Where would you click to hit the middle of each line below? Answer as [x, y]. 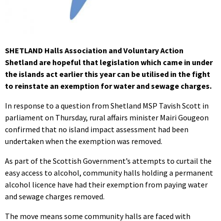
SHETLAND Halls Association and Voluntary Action [94, 51]
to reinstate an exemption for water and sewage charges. [108, 86]
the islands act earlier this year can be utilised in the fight [108, 74]
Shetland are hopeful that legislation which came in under [109, 62]
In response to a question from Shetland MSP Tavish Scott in [107, 106]
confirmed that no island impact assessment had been [97, 129]
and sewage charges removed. [55, 197]
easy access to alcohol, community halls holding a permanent [109, 173]
